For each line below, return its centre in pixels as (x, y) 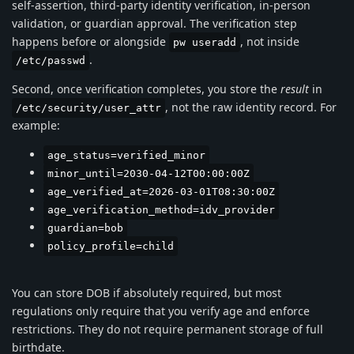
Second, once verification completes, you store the (146, 88)
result (295, 88)
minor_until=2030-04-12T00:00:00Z (149, 173)
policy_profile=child (111, 246)
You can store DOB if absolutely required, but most (147, 292)
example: (36, 125)
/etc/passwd (51, 60)
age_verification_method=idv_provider (161, 209)
